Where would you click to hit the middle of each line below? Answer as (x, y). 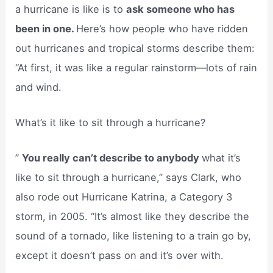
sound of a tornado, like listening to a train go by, (133, 236)
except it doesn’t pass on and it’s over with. (120, 256)
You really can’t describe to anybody (112, 158)
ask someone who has (181, 9)
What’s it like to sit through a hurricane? (111, 122)
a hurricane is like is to (71, 9)
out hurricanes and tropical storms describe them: (135, 48)
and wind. (39, 87)
